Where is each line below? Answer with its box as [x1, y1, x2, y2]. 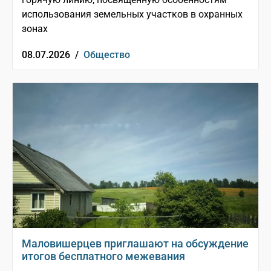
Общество [83, 49, 130, 61]
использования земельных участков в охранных [22, 8, 243, 21]
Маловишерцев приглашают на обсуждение [22, 237, 249, 250]
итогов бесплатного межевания [22, 250, 185, 263]
